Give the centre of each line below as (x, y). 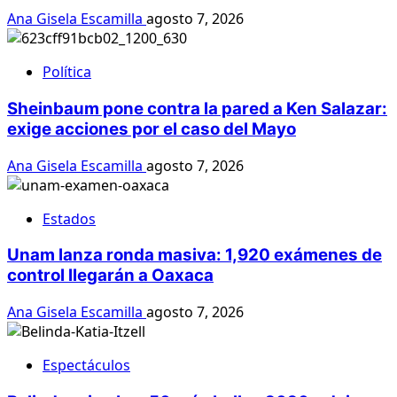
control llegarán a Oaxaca (110, 276)
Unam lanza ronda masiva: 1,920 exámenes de (195, 255)
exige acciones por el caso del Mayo (152, 128)
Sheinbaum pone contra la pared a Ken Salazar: (197, 108)
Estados (69, 218)
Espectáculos (86, 365)
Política (67, 72)
